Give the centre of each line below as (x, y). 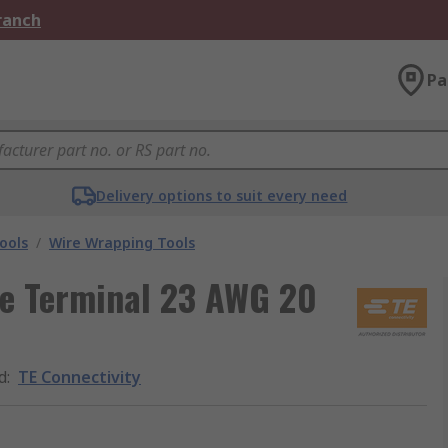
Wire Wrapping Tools (122, 242)
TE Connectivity (79, 377)
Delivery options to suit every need (222, 195)
